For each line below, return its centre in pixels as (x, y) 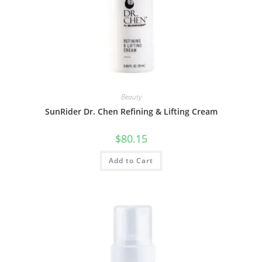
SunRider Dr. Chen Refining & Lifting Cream (131, 112)
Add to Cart (131, 161)
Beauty (131, 97)
